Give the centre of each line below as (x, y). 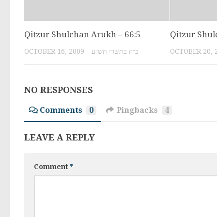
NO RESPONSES (59, 90)
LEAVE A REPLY (60, 138)
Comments (61, 110)
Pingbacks (137, 110)
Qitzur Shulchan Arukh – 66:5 (83, 34)
